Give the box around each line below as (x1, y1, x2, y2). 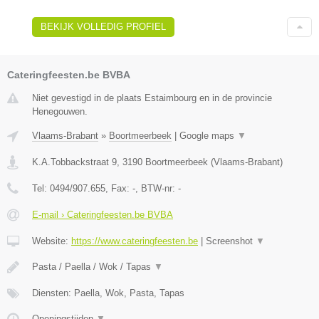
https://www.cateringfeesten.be (71, 235, 198, 246)
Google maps (179, 130, 237, 141)
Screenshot (206, 235, 256, 246)
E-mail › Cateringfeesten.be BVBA (32, 209, 173, 220)
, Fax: (105, 182, 132, 194)
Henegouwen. (32, 105, 88, 117)
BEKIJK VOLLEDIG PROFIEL (41, 21, 166, 32)
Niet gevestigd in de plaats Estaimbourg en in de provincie (32, 92, 272, 103)
